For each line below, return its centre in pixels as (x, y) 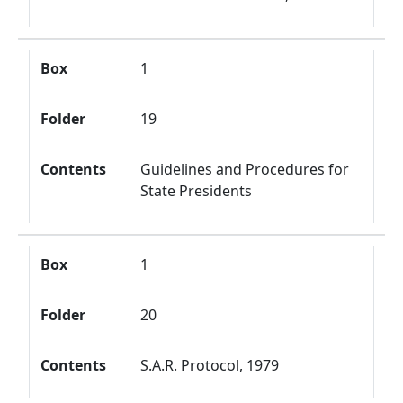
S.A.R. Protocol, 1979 (210, 365)
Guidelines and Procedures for (245, 169)
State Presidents (197, 191)
